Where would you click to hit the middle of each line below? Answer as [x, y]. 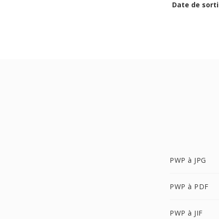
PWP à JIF [186, 213]
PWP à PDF [189, 186]
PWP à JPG [188, 160]
